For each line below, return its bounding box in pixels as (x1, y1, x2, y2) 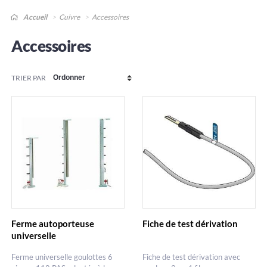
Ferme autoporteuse (11, 218, 95, 229)
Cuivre (59, 13, 80, 22)
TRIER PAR (11, 73, 46, 82)
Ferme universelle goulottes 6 (11, 252, 113, 262)
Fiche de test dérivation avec (142, 252, 240, 262)
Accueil (22, 13, 48, 22)
